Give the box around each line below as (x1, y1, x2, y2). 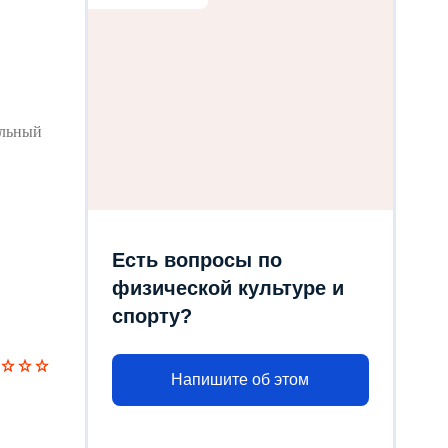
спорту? (111, 304, 192, 327)
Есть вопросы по (111, 248, 282, 271)
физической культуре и (111, 276, 344, 299)
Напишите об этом (171, 371, 310, 389)
